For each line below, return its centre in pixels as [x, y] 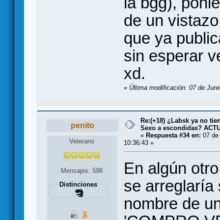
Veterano [82, 141]
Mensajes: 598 [82, 171]
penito [82, 126]
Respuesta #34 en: [173, 136]
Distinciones [78, 185]
